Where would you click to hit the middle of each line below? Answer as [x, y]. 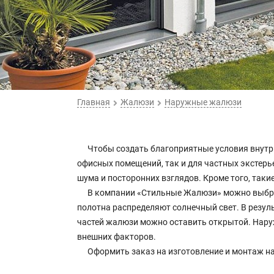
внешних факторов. [117, 236]
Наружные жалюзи [203, 102]
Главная [94, 102]
